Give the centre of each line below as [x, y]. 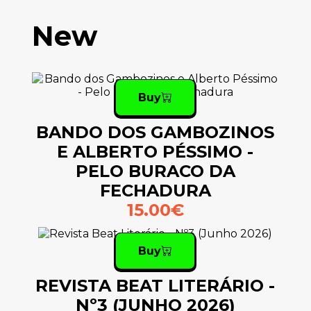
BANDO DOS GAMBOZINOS [155, 133]
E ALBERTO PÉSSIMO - [155, 152]
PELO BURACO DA [155, 171]
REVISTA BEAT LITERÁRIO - [155, 286]
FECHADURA [155, 191]
